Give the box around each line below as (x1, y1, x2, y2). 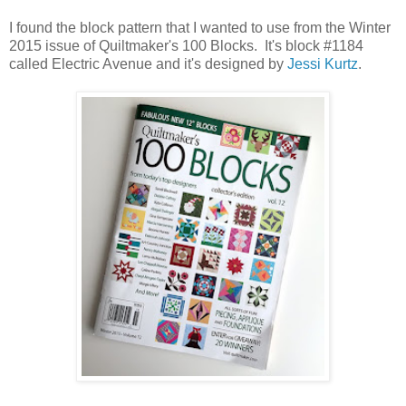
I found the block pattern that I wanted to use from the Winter (9, 19, 391, 35)
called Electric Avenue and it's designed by (9, 55, 287, 72)
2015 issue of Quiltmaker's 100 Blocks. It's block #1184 (9, 37, 363, 53)
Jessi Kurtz (287, 55, 358, 72)
